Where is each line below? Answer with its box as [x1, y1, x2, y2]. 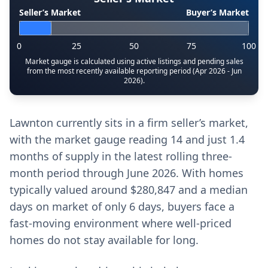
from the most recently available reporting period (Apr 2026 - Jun [26, 66, 242, 76]
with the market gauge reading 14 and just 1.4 [10, 132, 245, 147]
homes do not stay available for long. [10, 233, 199, 247]
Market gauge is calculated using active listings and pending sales [25, 56, 243, 66]
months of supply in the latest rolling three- [10, 149, 232, 163]
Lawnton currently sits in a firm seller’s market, [10, 115, 248, 130]
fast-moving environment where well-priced [10, 216, 232, 230]
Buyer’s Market [186, 7, 249, 18]
